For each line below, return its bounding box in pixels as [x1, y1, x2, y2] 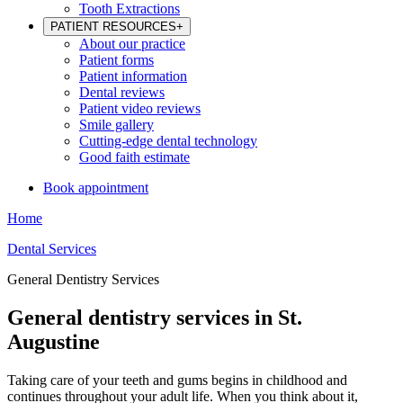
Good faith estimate [79, 149, 190, 165]
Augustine [7, 329, 100, 354]
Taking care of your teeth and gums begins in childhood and [7, 372, 347, 388]
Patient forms [79, 52, 154, 67]
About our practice [79, 36, 185, 51]
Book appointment [43, 180, 148, 195]
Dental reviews [79, 85, 165, 100]
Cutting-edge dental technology [79, 133, 257, 148]
